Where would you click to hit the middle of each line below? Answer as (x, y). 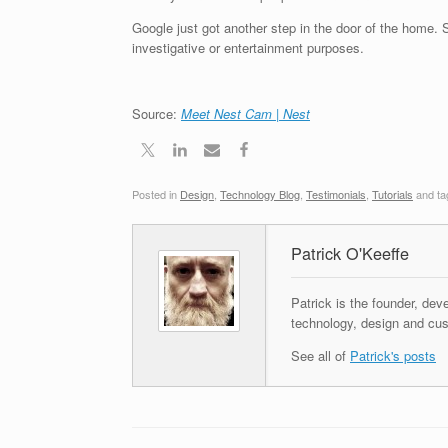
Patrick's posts (393, 356)
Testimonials (336, 194)
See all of (320, 356)
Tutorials (392, 194)
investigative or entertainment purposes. (248, 47)
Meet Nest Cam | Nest (245, 113)
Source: (156, 113)
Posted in (156, 194)
